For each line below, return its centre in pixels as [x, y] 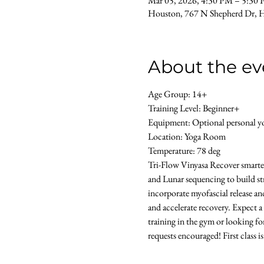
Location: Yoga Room [187, 137]
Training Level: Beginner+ [194, 108]
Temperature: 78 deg [184, 151]
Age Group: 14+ [178, 94]
